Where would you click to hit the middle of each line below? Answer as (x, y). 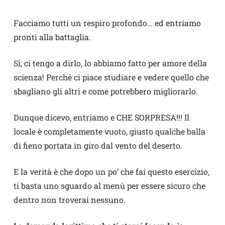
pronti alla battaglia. (52, 37)
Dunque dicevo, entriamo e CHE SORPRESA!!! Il (101, 118)
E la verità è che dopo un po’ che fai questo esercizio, (111, 172)
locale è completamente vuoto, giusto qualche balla (109, 132)
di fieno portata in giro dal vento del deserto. (98, 146)
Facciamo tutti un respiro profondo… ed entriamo (107, 23)
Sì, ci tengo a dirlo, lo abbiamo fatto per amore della (110, 63)
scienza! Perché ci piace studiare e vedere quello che (111, 77)
